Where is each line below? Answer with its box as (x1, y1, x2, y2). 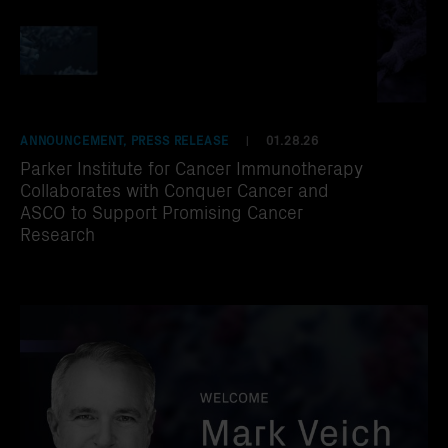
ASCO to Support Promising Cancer (20, 198, 303, 224)
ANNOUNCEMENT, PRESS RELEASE (20, 130, 229, 148)
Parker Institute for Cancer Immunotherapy (20, 154, 363, 180)
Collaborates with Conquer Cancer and (20, 176, 329, 202)
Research (20, 220, 95, 246)
